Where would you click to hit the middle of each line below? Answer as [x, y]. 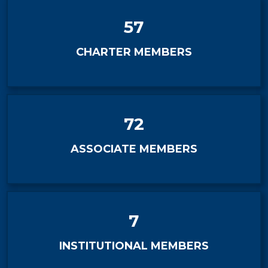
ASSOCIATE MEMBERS [134, 149]
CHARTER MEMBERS [134, 52]
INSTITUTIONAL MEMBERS [134, 246]
